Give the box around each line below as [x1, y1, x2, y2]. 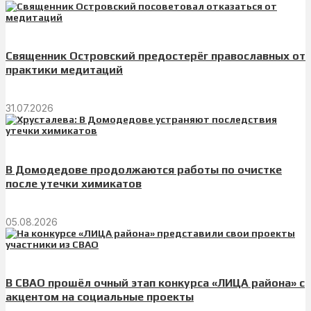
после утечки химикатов [6, 176, 142, 190]
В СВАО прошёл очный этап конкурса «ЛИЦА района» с [6, 276, 305, 290]
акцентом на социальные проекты [6, 290, 194, 304]
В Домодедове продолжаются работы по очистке [6, 162, 282, 176]
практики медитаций [6, 63, 123, 77]
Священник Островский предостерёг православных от [6, 49, 305, 63]
